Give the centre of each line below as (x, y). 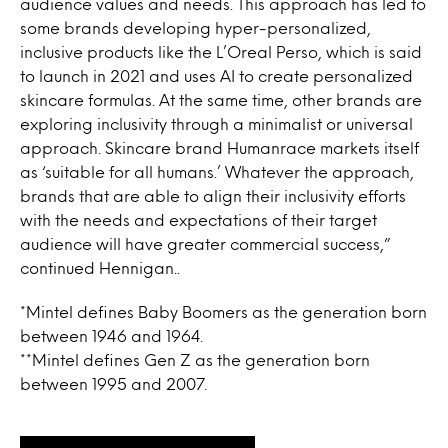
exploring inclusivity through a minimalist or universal (216, 123)
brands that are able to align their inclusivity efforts (213, 195)
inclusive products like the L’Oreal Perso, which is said (221, 51)
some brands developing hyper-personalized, (195, 27)
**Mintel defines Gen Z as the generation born (195, 359)
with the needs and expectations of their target (198, 219)
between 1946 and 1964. (111, 335)
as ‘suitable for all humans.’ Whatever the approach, (217, 171)
